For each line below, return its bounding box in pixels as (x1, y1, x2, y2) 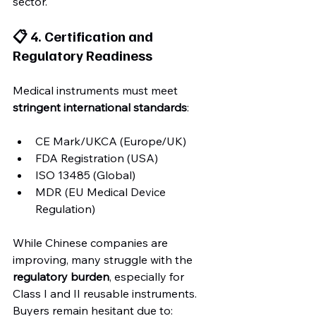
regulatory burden (13, 269, 109, 284)
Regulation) (35, 202, 95, 216)
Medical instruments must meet (13, 83, 181, 97)
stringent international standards (13, 100, 187, 114)
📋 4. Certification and (13, 27, 156, 45)
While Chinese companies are (13, 236, 171, 250)
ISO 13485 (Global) (35, 168, 135, 182)
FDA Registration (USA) (35, 151, 158, 165)
